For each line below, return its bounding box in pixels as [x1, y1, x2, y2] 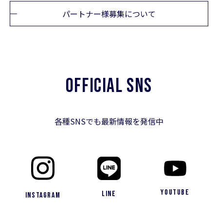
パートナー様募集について [62, 8, 156, 20]
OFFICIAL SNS [65, 74, 153, 98]
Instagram [25, 191, 61, 200]
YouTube [161, 188, 190, 198]
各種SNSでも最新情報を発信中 [54, 115, 163, 127]
